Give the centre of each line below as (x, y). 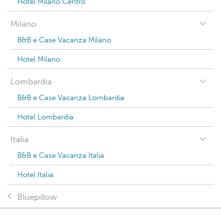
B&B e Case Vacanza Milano (64, 40)
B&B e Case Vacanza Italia (61, 155)
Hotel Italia (35, 175)
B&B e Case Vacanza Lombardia (71, 98)
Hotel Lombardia (45, 117)
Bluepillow (37, 197)
